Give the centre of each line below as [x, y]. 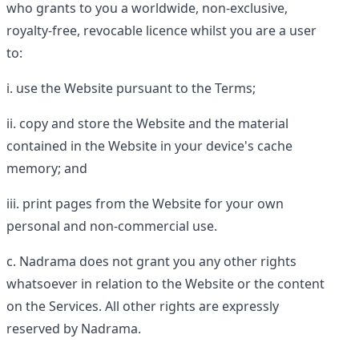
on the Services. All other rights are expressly [143, 306]
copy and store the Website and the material [154, 123]
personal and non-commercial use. [112, 226]
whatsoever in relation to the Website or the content [165, 284]
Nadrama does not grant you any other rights [158, 261]
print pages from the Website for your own [153, 204]
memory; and [47, 168]
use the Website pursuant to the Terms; [136, 88]
